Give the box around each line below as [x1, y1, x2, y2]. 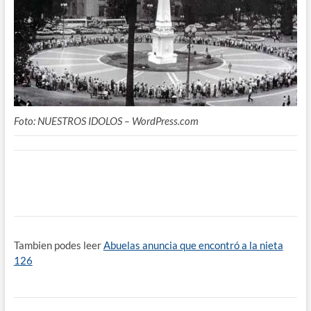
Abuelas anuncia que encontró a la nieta [103, 238, 283, 251]
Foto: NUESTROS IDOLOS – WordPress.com [13, 114, 199, 127]
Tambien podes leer [13, 238, 103, 251]
